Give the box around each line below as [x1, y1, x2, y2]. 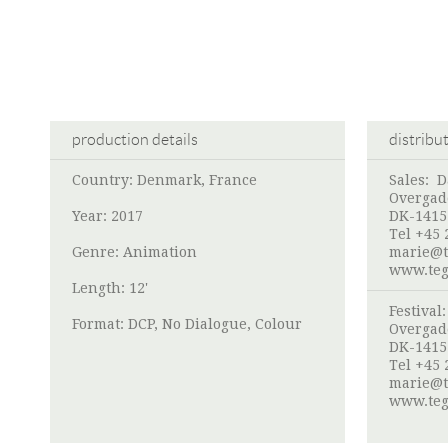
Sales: [389, 172, 437, 189]
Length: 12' [72, 280, 148, 297]
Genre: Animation [72, 244, 197, 261]
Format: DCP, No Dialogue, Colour [72, 316, 302, 333]
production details [72, 131, 198, 149]
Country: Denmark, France [72, 172, 257, 189]
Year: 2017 [72, 208, 143, 225]
